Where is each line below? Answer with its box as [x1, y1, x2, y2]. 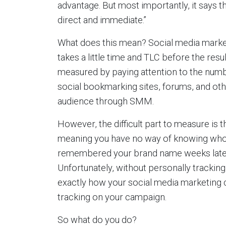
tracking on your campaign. [58, 192, 166, 202]
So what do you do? [58, 214, 137, 225]
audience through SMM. [58, 96, 154, 106]
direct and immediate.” [58, 15, 146, 25]
